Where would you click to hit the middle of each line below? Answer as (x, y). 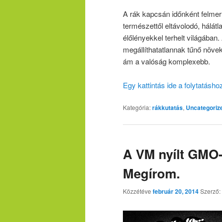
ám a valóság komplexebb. (166, 61)
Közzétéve (138, 191)
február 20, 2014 (176, 191)
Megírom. (151, 173)
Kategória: (137, 108)
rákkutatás (167, 108)
